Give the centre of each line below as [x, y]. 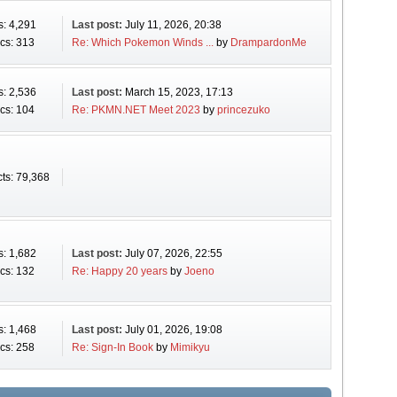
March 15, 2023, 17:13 [179, 92]
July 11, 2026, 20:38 [173, 25]
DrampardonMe [268, 43]
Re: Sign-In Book [112, 347]
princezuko [243, 110]
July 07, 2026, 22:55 [173, 253]
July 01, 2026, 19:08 [173, 330]
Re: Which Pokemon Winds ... [142, 43]
